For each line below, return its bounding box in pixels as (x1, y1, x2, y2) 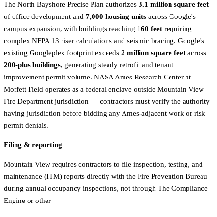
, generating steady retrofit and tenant (61, 61, 173, 69)
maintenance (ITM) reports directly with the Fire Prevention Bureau (4, 172, 207, 181)
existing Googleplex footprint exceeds (4, 49, 121, 57)
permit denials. (4, 122, 48, 130)
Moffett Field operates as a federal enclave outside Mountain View (4, 85, 204, 93)
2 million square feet (121, 49, 186, 57)
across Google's (146, 13, 196, 21)
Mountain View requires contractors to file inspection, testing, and (4, 160, 203, 169)
